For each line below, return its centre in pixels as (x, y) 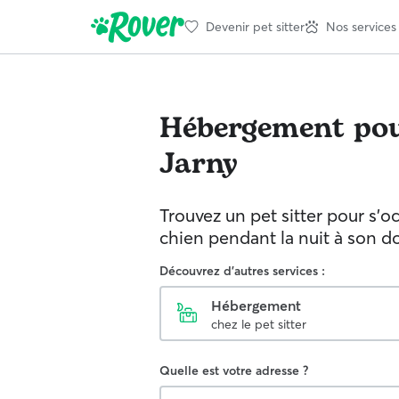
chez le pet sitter (259, 324)
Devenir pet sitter (255, 26)
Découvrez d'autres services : (242, 271)
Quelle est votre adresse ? (234, 370)
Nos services (361, 26)
